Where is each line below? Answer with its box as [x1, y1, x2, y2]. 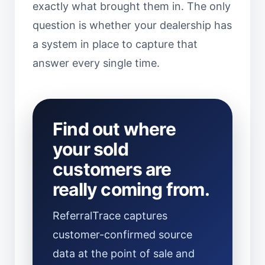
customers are [53, 159, 172, 180]
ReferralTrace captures [53, 209, 167, 222]
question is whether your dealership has [33, 19, 232, 31]
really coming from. [53, 179, 209, 200]
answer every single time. [33, 57, 160, 69]
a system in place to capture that [33, 38, 198, 50]
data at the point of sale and [53, 247, 195, 260]
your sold [53, 138, 128, 160]
